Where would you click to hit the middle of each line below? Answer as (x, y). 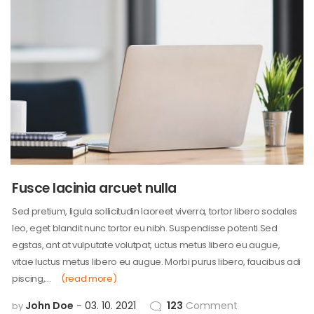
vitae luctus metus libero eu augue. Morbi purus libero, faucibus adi (156, 262)
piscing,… (32, 279)
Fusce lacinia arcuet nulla (94, 189)
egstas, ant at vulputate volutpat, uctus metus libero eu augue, (146, 245)
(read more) (89, 279)
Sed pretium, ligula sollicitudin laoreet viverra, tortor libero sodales (155, 212)
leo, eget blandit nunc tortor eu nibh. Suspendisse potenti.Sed (145, 228)
